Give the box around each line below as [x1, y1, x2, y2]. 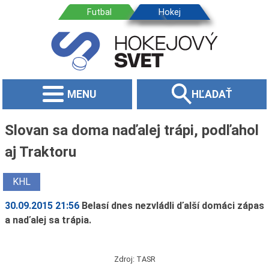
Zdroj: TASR [113, 254, 156, 264]
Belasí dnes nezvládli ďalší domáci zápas [82, 199, 265, 211]
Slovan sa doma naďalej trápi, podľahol [4, 121, 259, 139]
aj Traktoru [4, 143, 76, 160]
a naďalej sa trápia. [4, 214, 91, 226]
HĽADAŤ [191, 88, 232, 100]
